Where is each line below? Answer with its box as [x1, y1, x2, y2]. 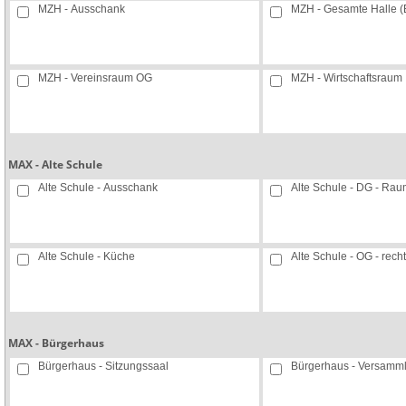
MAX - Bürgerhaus [8, 335, 104, 350]
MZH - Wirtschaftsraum [291, 72, 402, 84]
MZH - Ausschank [38, 3, 125, 15]
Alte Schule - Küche [38, 250, 135, 263]
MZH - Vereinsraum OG [38, 72, 152, 84]
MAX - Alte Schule [8, 157, 102, 171]
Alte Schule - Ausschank [38, 181, 158, 194]
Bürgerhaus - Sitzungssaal [38, 360, 169, 372]
